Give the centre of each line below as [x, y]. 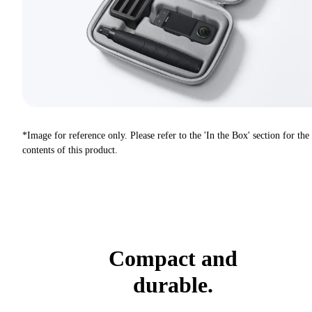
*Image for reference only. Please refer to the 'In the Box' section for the [166, 136]
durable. [173, 285]
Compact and [173, 259]
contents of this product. [70, 150]
